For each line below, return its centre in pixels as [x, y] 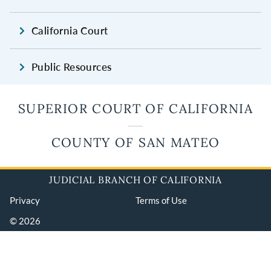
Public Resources [72, 67]
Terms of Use [161, 201]
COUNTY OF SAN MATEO [135, 143]
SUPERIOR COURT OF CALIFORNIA [135, 109]
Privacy [25, 201]
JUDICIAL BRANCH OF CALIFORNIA [135, 180]
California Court [70, 31]
